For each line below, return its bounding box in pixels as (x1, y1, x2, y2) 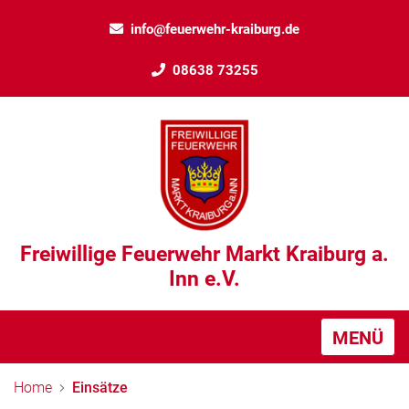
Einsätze (72, 378, 128, 396)
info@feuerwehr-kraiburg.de (131, 21, 299, 38)
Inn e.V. (169, 266, 240, 291)
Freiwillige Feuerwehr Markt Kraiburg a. (20, 241, 389, 267)
